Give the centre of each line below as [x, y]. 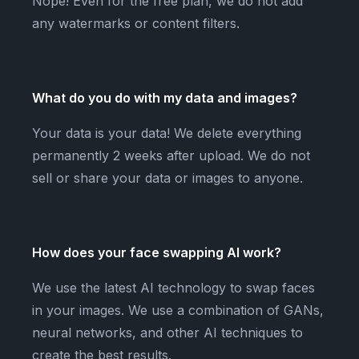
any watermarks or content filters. [136, 23]
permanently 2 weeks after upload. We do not [171, 155]
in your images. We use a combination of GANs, [178, 310]
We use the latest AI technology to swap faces [173, 287]
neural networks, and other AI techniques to [167, 332]
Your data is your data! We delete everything [167, 133]
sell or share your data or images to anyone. [167, 177]
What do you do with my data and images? [165, 97]
